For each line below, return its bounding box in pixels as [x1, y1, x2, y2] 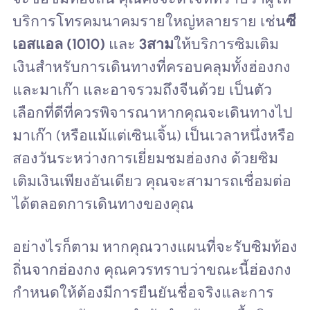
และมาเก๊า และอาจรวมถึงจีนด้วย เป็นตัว [12, 81, 272, 99]
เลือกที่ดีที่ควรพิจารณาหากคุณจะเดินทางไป [12, 104, 293, 122]
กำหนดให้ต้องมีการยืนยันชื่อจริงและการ [12, 283, 274, 301]
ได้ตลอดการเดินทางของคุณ [12, 195, 194, 213]
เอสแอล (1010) [12, 35, 105, 53]
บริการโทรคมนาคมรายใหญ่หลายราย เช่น [12, 12, 286, 30]
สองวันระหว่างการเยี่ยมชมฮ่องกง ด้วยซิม [12, 149, 278, 167]
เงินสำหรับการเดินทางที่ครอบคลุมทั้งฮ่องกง [12, 58, 291, 76]
